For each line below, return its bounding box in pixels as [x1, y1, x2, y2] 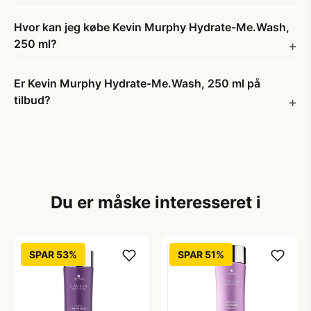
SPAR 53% [29, 249, 77, 260]
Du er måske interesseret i [50, 192, 261, 212]
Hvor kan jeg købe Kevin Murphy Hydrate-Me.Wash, [14, 20, 289, 34]
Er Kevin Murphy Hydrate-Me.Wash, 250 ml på [14, 76, 260, 90]
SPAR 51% [178, 249, 224, 260]
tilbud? [14, 93, 51, 107]
